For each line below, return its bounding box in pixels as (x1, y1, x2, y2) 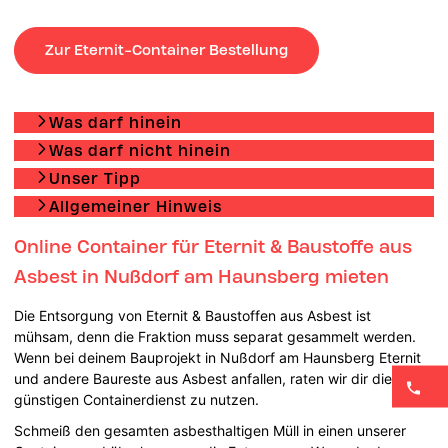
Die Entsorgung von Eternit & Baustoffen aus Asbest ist (14, 306, 372, 324)
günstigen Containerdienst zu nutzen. (14, 390, 260, 408)
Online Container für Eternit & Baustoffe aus (14, 234, 413, 257)
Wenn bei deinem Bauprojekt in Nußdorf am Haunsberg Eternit (14, 348, 422, 366)
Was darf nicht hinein (49, 140, 232, 160)
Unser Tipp (49, 168, 142, 188)
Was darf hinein (49, 112, 183, 132)
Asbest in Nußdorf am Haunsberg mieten (14, 264, 395, 287)
